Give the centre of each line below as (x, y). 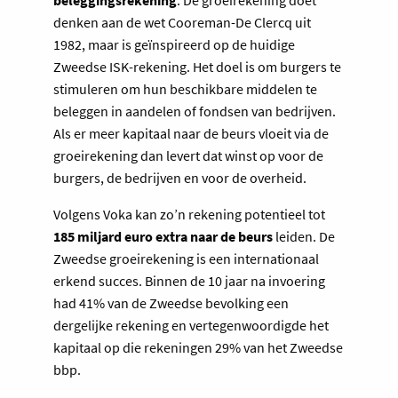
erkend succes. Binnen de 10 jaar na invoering (189, 281)
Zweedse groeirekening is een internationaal (186, 259)
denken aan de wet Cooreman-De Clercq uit (182, 23)
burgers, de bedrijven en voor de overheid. (180, 178)
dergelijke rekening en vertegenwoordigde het (191, 326)
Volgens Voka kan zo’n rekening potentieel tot (189, 215)
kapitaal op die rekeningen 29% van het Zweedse (198, 348)
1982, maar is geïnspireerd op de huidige (174, 45)
